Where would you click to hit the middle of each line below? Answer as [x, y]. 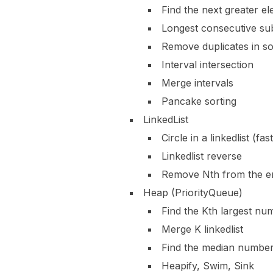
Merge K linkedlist [202, 229]
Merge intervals [197, 83]
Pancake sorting [199, 101]
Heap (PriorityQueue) [193, 192]
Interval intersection [207, 64]
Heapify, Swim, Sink [208, 265]
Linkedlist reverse [202, 156]
